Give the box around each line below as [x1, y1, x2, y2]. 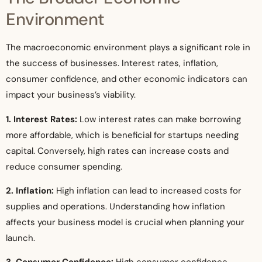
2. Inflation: [6, 184, 54, 196]
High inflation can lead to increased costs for [54, 184, 242, 196]
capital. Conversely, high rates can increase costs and [6, 144, 229, 157]
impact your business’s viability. [6, 89, 136, 101]
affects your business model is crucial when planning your [6, 216, 244, 228]
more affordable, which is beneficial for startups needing [6, 129, 239, 141]
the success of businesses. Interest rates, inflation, [6, 57, 218, 70]
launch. [6, 232, 35, 244]
